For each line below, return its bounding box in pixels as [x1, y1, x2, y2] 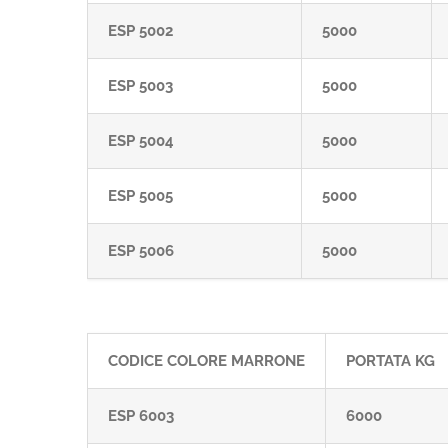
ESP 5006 [108, 242, 174, 260]
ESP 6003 [108, 407, 174, 425]
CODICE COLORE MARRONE [108, 352, 305, 370]
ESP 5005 [108, 187, 173, 205]
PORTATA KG [346, 352, 435, 370]
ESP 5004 [108, 132, 174, 150]
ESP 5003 [108, 77, 173, 95]
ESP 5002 [108, 22, 173, 40]
